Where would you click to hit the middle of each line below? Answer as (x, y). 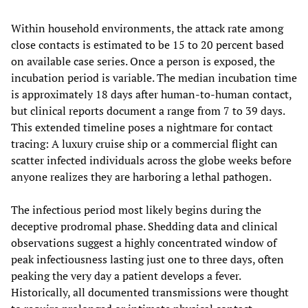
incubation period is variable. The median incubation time (154, 77)
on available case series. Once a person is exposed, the (143, 61)
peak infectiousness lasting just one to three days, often (147, 259)
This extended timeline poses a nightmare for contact (142, 127)
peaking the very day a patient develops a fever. (126, 275)
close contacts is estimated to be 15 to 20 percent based (147, 44)
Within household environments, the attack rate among (147, 28)
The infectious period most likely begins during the (136, 209)
